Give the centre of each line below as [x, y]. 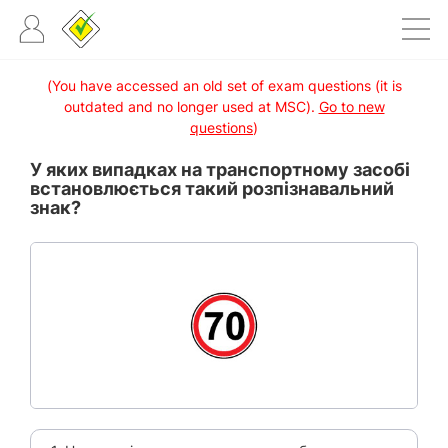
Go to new [351, 106]
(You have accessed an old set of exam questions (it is [224, 85]
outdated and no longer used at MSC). [191, 106]
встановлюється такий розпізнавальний [212, 188]
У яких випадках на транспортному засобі [220, 169]
